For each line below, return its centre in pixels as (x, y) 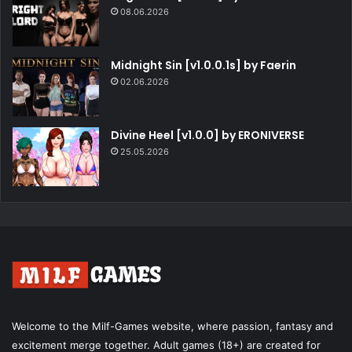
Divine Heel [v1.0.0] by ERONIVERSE (207, 136)
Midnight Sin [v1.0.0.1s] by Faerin (203, 66)
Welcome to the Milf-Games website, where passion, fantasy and (172, 326)
